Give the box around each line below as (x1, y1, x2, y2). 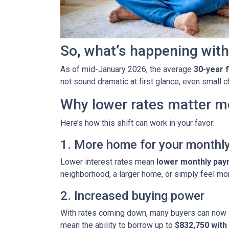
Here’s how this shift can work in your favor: (60, 118, 215, 128)
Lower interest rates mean (60, 157, 156, 167)
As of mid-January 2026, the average (60, 64, 194, 74)
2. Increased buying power (60, 189, 204, 203)
